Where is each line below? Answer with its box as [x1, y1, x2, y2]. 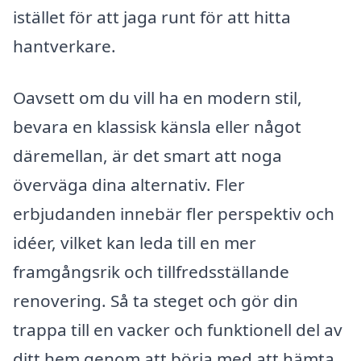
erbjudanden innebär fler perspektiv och [13, 201, 334, 225]
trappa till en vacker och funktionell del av [13, 317, 342, 341]
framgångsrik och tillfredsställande [13, 259, 289, 283]
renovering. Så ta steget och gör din [13, 288, 298, 312]
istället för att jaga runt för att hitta [13, 6, 291, 29]
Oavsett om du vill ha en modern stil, [13, 85, 302, 109]
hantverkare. [13, 35, 116, 58]
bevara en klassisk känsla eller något [13, 114, 301, 138]
